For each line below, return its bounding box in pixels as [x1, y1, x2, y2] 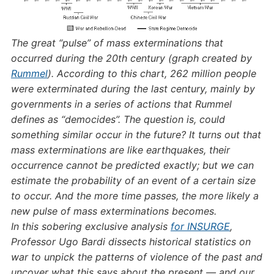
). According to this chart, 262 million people [47, 67, 256, 80]
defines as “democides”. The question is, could [10, 113, 225, 125]
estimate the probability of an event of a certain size [10, 174, 256, 187]
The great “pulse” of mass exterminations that [10, 37, 223, 49]
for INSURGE [170, 220, 230, 232]
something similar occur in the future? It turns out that [10, 128, 261, 141]
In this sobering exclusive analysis [10, 220, 171, 232]
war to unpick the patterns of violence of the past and [10, 251, 262, 263]
